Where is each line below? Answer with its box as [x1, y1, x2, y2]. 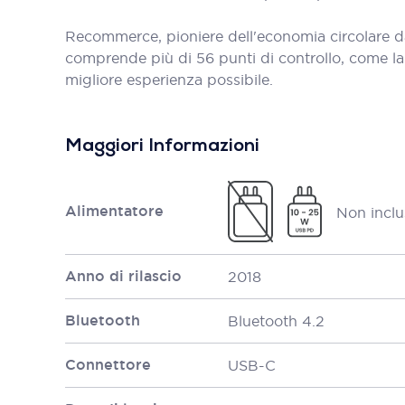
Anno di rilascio [65, 267, 182, 286]
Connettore [65, 355, 151, 374]
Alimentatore [65, 202, 164, 221]
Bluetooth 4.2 [228, 312, 325, 330]
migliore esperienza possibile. [65, 71, 273, 89]
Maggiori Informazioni [65, 137, 259, 155]
